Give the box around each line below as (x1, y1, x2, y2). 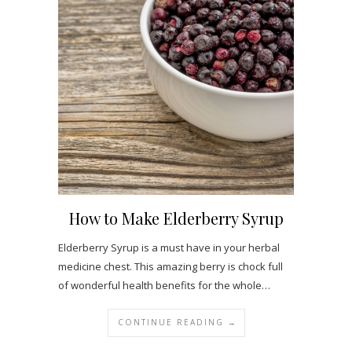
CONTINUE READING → (117, 316, 237, 328)
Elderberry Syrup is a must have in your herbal (58, 240, 280, 255)
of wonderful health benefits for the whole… (58, 277, 270, 292)
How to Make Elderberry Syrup (68, 207, 284, 229)
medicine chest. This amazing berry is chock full (58, 258, 283, 273)
